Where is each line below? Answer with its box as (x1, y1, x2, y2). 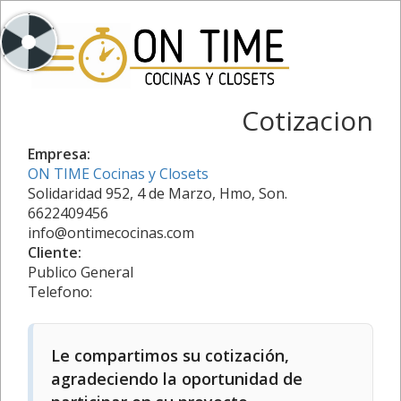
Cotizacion (242, 101, 373, 139)
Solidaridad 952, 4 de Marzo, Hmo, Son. (28, 183, 287, 203)
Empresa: (28, 143, 90, 164)
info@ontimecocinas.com (28, 222, 194, 243)
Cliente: (28, 242, 81, 262)
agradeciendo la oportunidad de (51, 367, 303, 389)
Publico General (28, 261, 133, 282)
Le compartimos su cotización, (51, 344, 289, 366)
